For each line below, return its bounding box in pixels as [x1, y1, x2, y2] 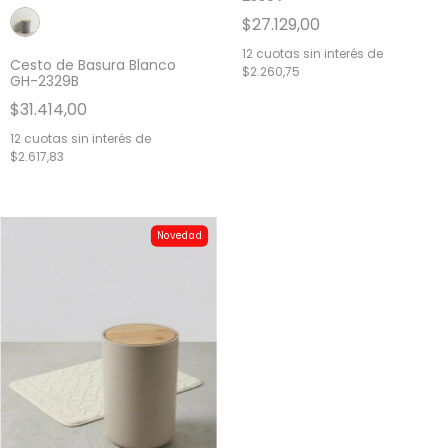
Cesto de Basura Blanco [10, 55, 176, 76]
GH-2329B [10, 71, 79, 92]
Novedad [156, 228, 203, 244]
